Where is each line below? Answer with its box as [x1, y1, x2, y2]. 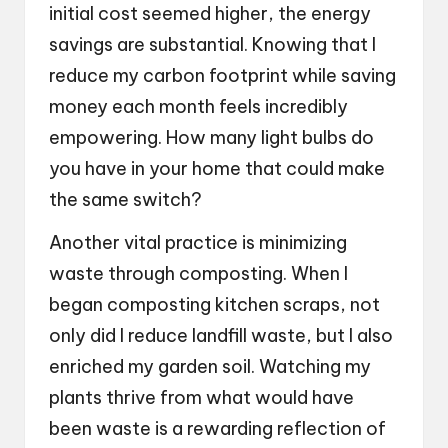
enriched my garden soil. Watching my [49, 354, 371, 378]
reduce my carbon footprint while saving [49, 63, 396, 87]
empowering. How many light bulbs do [49, 125, 374, 149]
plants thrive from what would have [49, 385, 354, 409]
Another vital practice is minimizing [49, 230, 347, 254]
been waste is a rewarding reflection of [49, 416, 386, 440]
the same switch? [49, 187, 202, 211]
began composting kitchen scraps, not [49, 292, 380, 316]
